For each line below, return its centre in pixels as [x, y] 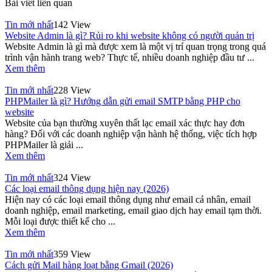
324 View [72, 177]
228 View [72, 90]
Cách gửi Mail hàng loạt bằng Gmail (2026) [89, 265]
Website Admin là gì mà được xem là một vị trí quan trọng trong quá [135, 46]
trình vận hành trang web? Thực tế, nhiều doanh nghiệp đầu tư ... [130, 57]
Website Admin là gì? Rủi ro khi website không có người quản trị [130, 35]
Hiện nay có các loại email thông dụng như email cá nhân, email [128, 199]
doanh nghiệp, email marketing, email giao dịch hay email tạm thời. [133, 210]
